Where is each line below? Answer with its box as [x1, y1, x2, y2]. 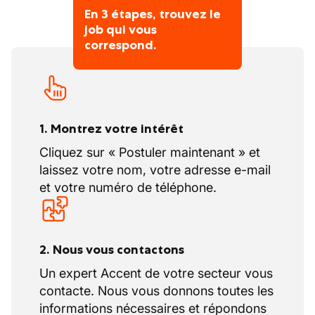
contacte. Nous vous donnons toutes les [39, 283, 274, 298]
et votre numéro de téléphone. [39, 180, 217, 195]
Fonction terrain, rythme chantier [48, 75, 238, 90]
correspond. [84, 37, 157, 53]
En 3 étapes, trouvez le [84, 6, 221, 22]
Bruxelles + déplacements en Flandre [48, 55, 264, 70]
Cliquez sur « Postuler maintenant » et [39, 145, 260, 160]
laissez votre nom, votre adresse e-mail [39, 162, 271, 177]
